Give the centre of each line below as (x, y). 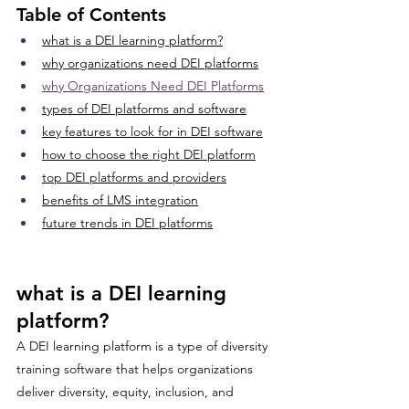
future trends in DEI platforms (127, 223)
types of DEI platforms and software (144, 109)
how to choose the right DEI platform (149, 154)
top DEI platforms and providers (134, 177)
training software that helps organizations (136, 369)
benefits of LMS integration (120, 200)
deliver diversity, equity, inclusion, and (127, 392)
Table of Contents (91, 15)
